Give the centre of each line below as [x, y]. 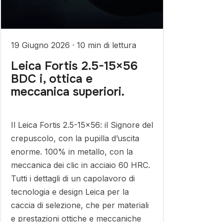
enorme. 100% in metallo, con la [72, 152]
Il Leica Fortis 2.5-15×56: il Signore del [82, 125]
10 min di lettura [106, 45]
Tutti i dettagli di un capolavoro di [73, 178]
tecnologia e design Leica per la [70, 192]
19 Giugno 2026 [41, 45]
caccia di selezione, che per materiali [80, 205]
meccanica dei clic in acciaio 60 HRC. [80, 165]
